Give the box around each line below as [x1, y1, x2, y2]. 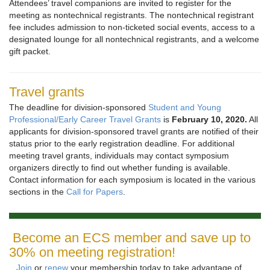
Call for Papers [66, 187, 123, 197]
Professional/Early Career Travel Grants [9, 115, 161, 125]
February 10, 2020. [172, 115, 247, 125]
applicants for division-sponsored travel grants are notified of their [9, 127, 259, 137]
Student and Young [148, 102, 221, 113]
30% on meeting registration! [9, 245, 175, 260]
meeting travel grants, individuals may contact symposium [9, 151, 229, 161]
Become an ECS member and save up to [9, 230, 251, 246]
